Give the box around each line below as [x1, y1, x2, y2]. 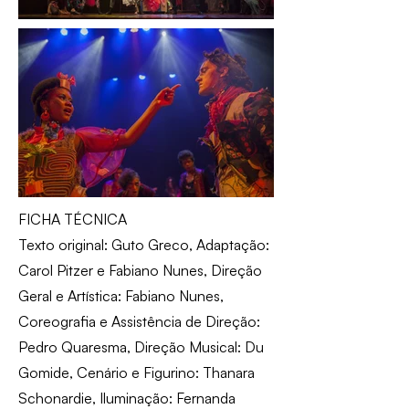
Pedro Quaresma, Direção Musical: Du [18, 338, 264, 357]
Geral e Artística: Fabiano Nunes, [18, 287, 224, 306]
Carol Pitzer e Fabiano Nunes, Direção [18, 261, 262, 280]
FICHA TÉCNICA [18, 210, 127, 229]
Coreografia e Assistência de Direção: [18, 312, 260, 331]
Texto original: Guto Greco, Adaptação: [18, 236, 269, 255]
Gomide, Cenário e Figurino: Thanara [18, 363, 255, 383]
